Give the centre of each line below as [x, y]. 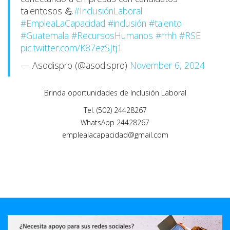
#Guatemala [45, 35]
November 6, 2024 [167, 65]
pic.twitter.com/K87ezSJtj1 [71, 47]
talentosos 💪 [47, 11]
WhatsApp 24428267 [115, 122]
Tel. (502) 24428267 [115, 110]
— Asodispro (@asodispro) [75, 65]
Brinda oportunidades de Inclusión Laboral [115, 92]
